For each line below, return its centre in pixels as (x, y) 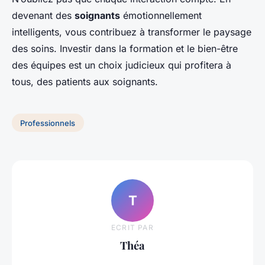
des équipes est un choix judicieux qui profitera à (122, 65)
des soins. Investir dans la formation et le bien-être (125, 48)
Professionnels (48, 123)
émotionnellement (161, 15)
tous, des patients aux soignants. (85, 81)
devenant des (43, 15)
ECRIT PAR (132, 228)
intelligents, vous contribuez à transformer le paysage (132, 32)
